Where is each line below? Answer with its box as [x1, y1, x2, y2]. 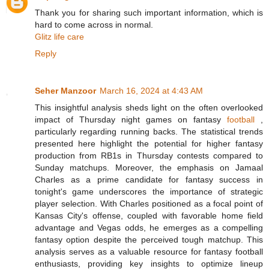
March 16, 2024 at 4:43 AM [100, 86, 203, 96]
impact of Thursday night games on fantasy [35, 115, 227, 125]
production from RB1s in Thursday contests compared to [35, 151, 263, 161]
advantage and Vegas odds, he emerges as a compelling [35, 223, 263, 233]
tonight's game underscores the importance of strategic [35, 187, 263, 197]
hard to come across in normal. [35, 20, 153, 30]
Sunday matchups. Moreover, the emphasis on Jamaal [35, 163, 263, 173]
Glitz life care [35, 32, 84, 42]
